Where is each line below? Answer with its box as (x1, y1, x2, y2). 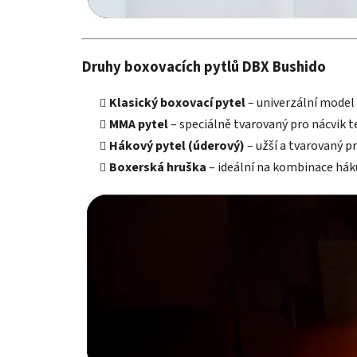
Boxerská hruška (109, 158, 206, 176)
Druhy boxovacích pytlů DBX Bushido (82, 56, 326, 77)
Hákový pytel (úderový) (109, 136, 245, 155)
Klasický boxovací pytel (109, 93, 245, 112)
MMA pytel (109, 115, 168, 133)
